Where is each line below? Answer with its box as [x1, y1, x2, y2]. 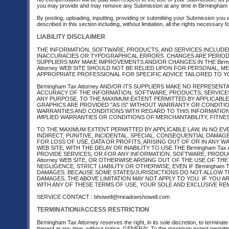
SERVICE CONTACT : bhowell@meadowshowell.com [37, 194, 170, 200]
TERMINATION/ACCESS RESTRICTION [37, 206, 149, 213]
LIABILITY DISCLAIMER [37, 33, 105, 40]
